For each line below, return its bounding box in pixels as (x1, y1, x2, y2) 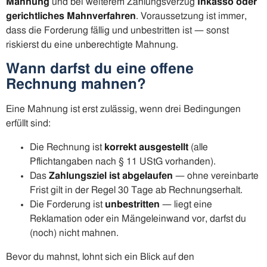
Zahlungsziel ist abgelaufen (49, 171, 173, 181)
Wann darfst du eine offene (6, 62, 194, 77)
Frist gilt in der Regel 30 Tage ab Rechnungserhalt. (30, 185, 243, 195)
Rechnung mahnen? (6, 77, 146, 92)
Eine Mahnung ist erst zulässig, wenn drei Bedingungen (6, 104, 241, 114)
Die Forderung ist (30, 200, 105, 210)
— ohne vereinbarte (173, 171, 259, 181)
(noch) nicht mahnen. (30, 228, 119, 238)
